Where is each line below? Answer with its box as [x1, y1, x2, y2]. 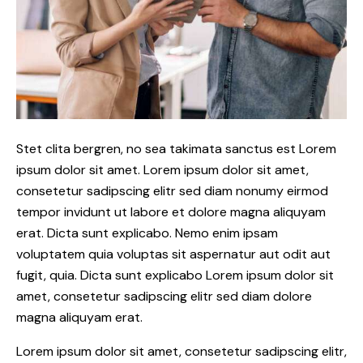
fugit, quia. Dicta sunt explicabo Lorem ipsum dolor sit [16, 267, 334, 284]
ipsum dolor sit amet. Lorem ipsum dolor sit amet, [16, 161, 309, 179]
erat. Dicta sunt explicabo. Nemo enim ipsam [16, 224, 278, 242]
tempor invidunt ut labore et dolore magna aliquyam [16, 203, 326, 221]
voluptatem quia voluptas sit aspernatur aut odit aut [16, 246, 331, 263]
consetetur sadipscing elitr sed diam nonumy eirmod [16, 182, 328, 200]
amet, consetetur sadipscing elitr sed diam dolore [16, 288, 312, 305]
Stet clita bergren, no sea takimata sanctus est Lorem [16, 140, 336, 158]
